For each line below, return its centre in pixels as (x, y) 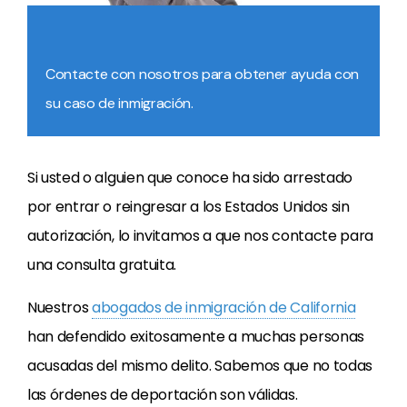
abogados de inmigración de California (224, 308)
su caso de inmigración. (119, 103)
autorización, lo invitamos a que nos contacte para (200, 236)
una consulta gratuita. (102, 265)
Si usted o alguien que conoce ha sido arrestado (190, 178)
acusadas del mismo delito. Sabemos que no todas (200, 366)
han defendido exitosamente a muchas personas (196, 337)
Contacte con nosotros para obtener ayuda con (202, 74)
